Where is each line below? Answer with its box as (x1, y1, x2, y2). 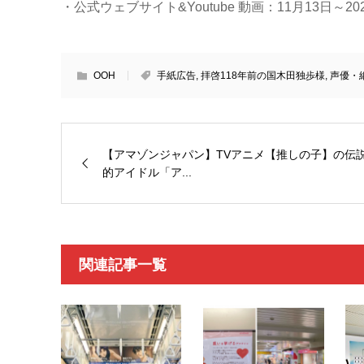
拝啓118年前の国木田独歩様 (200, 70, 325, 82)
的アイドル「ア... (102, 166, 192, 180)
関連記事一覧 (78, 254, 167, 275)
